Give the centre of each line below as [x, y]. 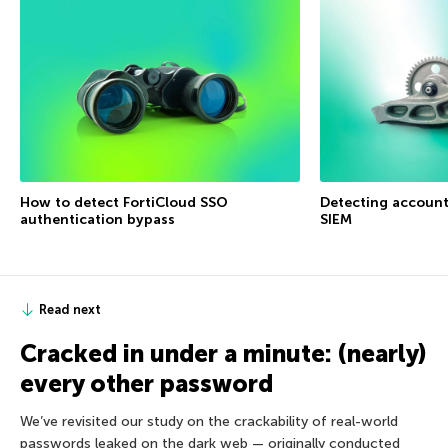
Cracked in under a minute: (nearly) [223, 353]
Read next [70, 309]
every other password [146, 383]
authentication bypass [97, 219]
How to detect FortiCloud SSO [124, 202]
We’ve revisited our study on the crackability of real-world [209, 421]
